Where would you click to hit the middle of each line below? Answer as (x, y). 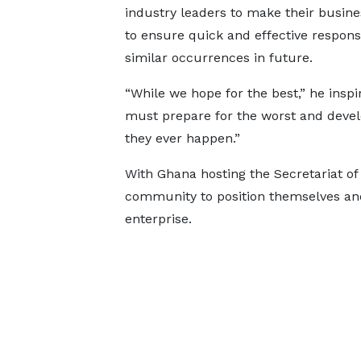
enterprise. (158, 219)
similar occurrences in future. (218, 58)
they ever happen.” (184, 138)
